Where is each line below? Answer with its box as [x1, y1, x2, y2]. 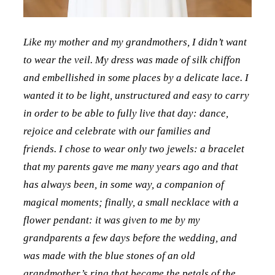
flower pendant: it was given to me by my [23, 214, 200, 227]
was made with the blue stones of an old [23, 250, 195, 262]
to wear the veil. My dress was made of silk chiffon [23, 54, 241, 66]
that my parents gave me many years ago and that [23, 161, 238, 173]
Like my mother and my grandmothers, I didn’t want [23, 36, 247, 48]
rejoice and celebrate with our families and [23, 125, 211, 137]
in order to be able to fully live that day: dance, [23, 107, 228, 120]
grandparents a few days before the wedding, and [23, 232, 237, 244]
